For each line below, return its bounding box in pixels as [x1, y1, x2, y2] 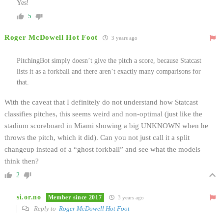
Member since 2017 [48, 193, 102, 201]
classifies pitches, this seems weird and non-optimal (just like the [4, 110, 202, 118]
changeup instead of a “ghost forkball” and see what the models [4, 145, 200, 154]
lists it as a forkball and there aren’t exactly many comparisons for [17, 68, 201, 76]
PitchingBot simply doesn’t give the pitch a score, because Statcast [17, 57, 201, 65]
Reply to [32, 205, 59, 213]
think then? [4, 157, 39, 165]
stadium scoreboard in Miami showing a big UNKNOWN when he [4, 122, 208, 130]
